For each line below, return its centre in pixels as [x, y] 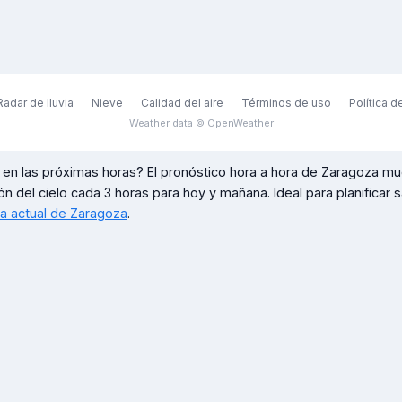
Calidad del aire [182, 103]
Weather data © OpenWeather [201, 123]
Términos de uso [286, 103]
